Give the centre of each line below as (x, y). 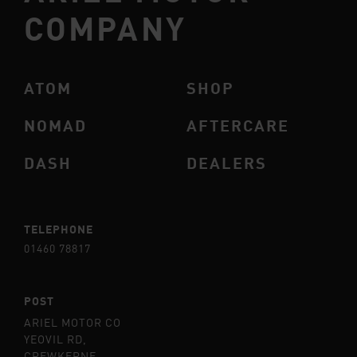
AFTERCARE (238, 125)
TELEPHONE (59, 229)
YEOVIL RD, (55, 340)
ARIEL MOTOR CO (73, 323)
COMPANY (105, 27)
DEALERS (227, 162)
